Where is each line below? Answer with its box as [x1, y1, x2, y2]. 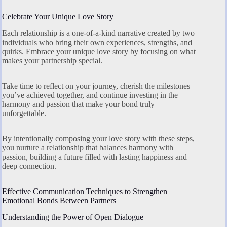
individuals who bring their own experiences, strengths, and [2, 38, 192, 47]
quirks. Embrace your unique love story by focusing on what [2, 47, 196, 56]
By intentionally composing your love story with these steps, [2, 134, 195, 143]
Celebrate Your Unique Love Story [2, 12, 113, 21]
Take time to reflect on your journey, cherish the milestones [2, 82, 190, 91]
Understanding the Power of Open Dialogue [2, 213, 143, 221]
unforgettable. [2, 109, 46, 118]
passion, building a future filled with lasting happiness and [2, 153, 187, 162]
